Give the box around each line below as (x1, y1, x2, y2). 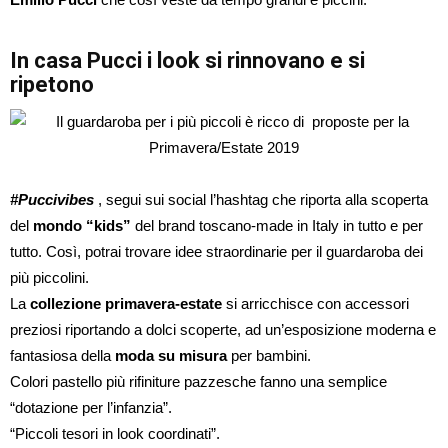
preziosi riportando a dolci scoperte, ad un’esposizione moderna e (10, 321, 436, 338)
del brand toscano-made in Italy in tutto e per (131, 217, 423, 234)
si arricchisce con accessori (222, 295, 409, 312)
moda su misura (115, 347, 227, 364)
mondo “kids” (33, 217, 131, 234)
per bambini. (227, 347, 311, 364)
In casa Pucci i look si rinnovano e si (10, 48, 365, 73)
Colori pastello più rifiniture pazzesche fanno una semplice (10, 373, 387, 390)
